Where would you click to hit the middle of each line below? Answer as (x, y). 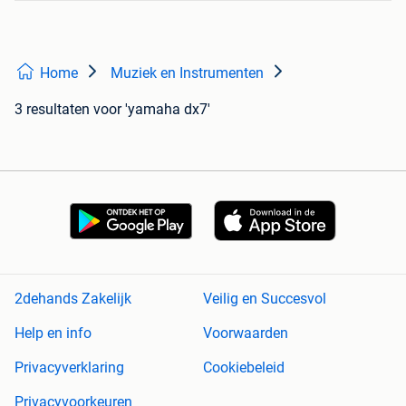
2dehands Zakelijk (73, 299)
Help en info (53, 333)
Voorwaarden (246, 333)
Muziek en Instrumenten (187, 73)
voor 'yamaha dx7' (152, 109)
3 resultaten (52, 109)
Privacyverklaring (69, 368)
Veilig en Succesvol (265, 299)
